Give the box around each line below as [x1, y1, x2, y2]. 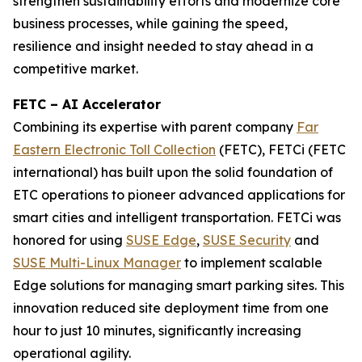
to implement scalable [181, 255, 322, 271]
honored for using [13, 232, 126, 248]
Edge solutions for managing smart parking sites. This [13, 277, 344, 293]
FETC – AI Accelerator [13, 96, 161, 112]
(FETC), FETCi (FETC [216, 141, 346, 158]
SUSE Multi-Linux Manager [13, 255, 181, 271]
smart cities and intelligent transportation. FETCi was [13, 209, 341, 225]
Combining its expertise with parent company [13, 119, 297, 135]
